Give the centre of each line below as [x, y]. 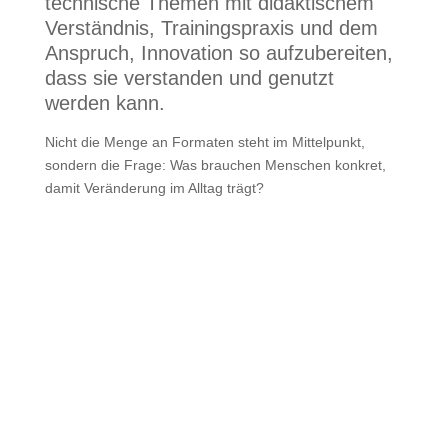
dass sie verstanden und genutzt [189, 78]
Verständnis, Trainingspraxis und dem [211, 28]
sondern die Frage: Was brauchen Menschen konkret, [215, 165]
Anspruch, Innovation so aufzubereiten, [218, 53]
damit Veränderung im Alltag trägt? [154, 188]
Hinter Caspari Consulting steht [222, 409]
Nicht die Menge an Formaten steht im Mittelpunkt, [204, 142]
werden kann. [104, 103]
